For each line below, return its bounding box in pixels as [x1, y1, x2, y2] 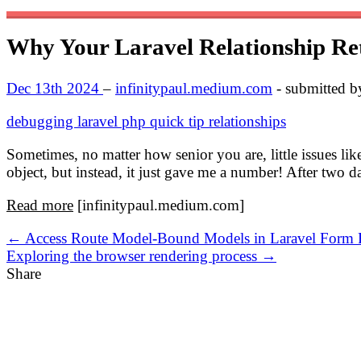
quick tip [150, 112, 209, 130]
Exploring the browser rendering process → [6, 247, 276, 264]
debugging [6, 112, 77, 130]
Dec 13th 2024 [6, 79, 103, 97]
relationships [209, 112, 286, 130]
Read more [6, 196, 73, 214]
